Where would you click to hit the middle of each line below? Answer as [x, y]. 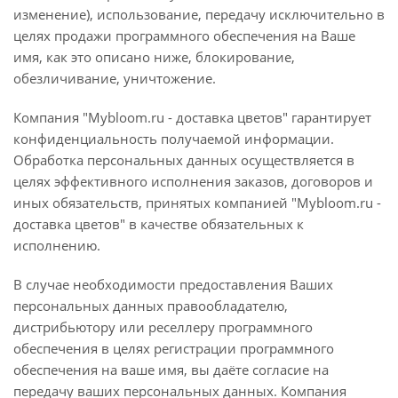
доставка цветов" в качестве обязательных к [159, 224]
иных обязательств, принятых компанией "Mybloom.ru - [197, 203]
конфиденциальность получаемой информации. [174, 139]
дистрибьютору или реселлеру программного [163, 327]
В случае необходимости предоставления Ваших [173, 284]
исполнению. [59, 245]
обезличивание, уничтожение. [116, 78]
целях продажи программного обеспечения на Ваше [184, 36]
